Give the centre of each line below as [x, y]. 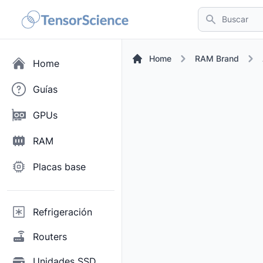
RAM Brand [217, 58]
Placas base [59, 167]
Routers [50, 237]
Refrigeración [63, 212]
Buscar [212, 14]
